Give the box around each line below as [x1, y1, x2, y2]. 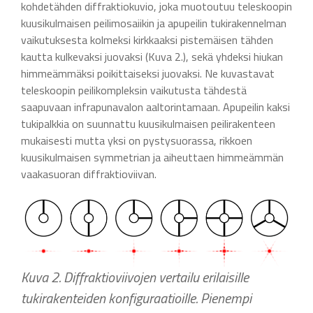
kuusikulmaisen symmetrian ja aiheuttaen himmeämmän [21, 148, 284, 166]
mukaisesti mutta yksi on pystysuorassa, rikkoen [21, 131, 252, 149]
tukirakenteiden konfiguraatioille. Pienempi [21, 286, 252, 309]
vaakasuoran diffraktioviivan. [21, 165, 156, 182]
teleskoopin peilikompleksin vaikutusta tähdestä [21, 81, 247, 99]
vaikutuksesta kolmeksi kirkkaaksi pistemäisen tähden [21, 31, 273, 48]
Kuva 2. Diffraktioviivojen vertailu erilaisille [21, 265, 249, 288]
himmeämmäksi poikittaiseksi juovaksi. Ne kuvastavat [21, 64, 275, 82]
